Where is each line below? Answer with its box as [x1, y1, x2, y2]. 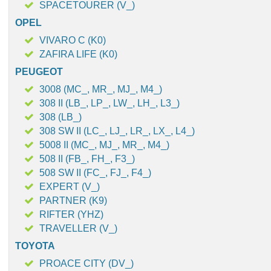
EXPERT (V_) [39, 181, 100, 192]
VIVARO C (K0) [39, 35, 106, 45]
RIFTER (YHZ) [39, 209, 103, 220]
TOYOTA [15, 241, 55, 251]
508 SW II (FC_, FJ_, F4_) [39, 168, 151, 178]
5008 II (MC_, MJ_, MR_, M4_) [39, 140, 169, 150]
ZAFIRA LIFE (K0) [39, 49, 117, 59]
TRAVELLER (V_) [39, 223, 117, 233]
